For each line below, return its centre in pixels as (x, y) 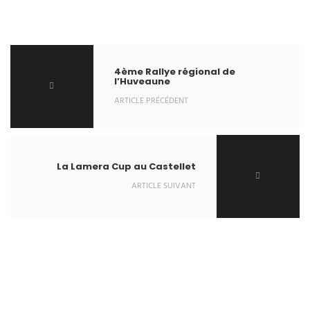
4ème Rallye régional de (175, 72)
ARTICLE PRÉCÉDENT (151, 101)
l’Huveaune (142, 82)
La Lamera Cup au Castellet (126, 167)
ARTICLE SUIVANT (164, 186)
